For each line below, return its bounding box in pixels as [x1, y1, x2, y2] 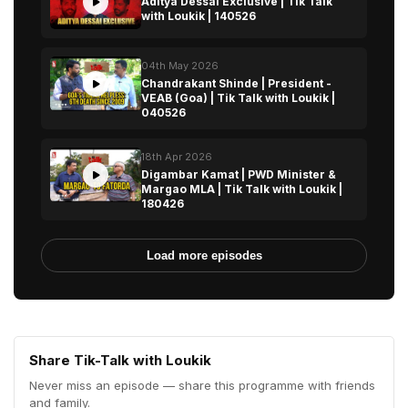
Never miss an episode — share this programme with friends [29, 378, 375, 393]
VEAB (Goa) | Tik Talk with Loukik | [141, 91, 335, 105]
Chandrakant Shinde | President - [141, 76, 331, 90]
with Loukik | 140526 [141, 9, 256, 23]
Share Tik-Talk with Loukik [29, 352, 211, 369]
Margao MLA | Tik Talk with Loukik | [141, 182, 342, 196]
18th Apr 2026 [141, 150, 212, 163]
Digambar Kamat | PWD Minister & [141, 168, 336, 181]
